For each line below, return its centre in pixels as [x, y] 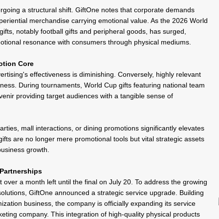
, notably [26, 31]
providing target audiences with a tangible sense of [94, 96]
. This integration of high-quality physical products [123, 214]
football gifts [59, 31]
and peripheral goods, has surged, [132, 31]
